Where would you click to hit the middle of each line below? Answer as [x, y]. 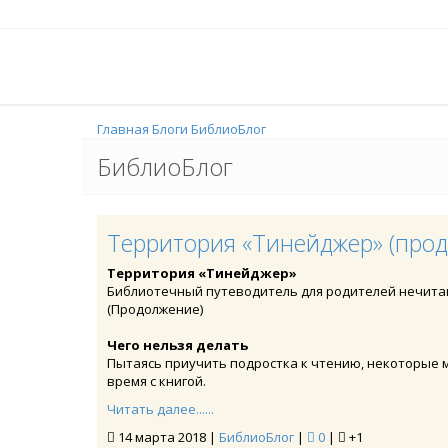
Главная [123, 129]
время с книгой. [156, 381]
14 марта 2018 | [167, 437]
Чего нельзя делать [177, 345]
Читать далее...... [160, 409]
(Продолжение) [155, 309]
